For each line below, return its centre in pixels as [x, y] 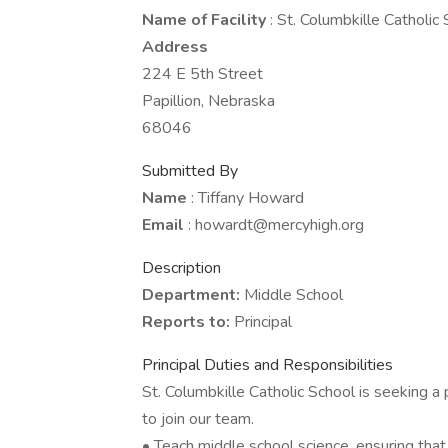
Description [181, 268]
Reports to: [188, 322]
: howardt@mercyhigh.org [276, 225]
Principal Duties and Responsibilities [267, 365]
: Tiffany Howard [247, 198]
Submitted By [190, 171]
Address [175, 47]
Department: [193, 295]
